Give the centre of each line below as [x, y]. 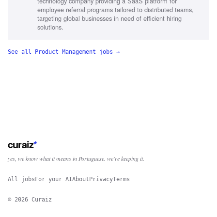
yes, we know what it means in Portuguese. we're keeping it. [76, 158]
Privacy [101, 179]
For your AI [54, 179]
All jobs [21, 179]
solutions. [50, 27]
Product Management [65, 52]
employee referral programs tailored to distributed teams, [116, 9]
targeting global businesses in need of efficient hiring [109, 18]
